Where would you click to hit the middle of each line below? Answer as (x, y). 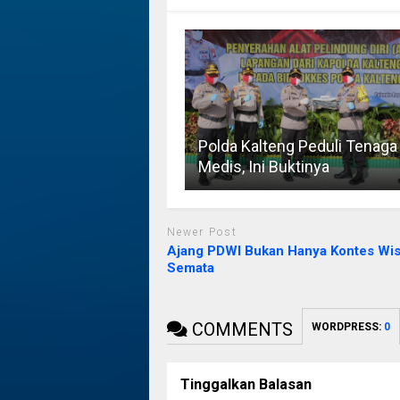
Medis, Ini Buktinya (263, 167)
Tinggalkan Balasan (246, 384)
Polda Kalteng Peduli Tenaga (297, 146)
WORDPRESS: (347, 326)
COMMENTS (240, 329)
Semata (190, 267)
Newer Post (202, 233)
